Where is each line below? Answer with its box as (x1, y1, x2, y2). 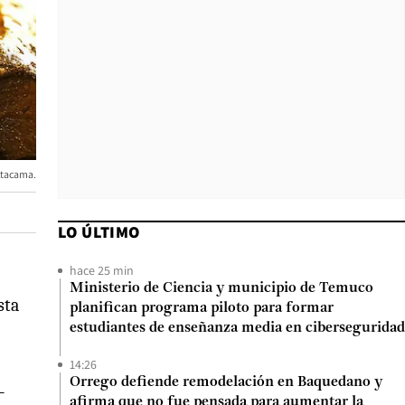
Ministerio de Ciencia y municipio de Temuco (70, 281, 373, 296)
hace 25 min (70, 262, 134, 278)
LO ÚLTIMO (58, 221, 140, 242)
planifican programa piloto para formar (70, 301, 334, 316)
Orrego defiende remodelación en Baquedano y (70, 375, 382, 390)
